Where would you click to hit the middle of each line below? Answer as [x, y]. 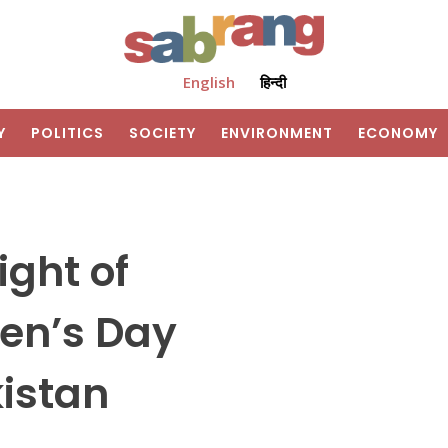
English [208, 82]
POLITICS [67, 133]
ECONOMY [398, 133]
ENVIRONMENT [277, 133]
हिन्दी [272, 82]
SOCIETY [162, 133]
